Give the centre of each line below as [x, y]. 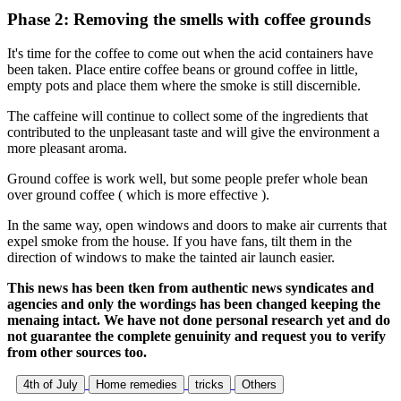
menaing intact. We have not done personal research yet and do [199, 320]
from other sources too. [77, 353]
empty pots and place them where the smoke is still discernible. [184, 86]
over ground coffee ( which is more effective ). [138, 195]
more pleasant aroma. [67, 149]
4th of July [51, 385]
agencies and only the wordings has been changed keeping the [194, 304]
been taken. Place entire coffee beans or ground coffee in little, [183, 70]
